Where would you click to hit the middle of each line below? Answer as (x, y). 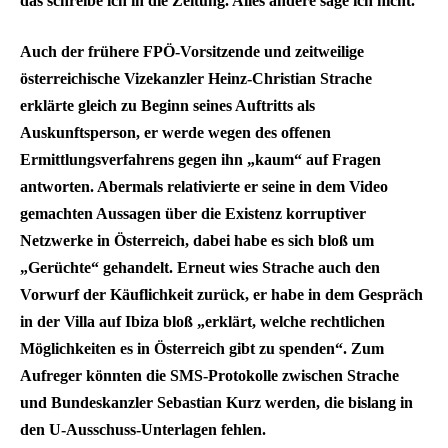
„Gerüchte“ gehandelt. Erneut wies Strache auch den (200, 268)
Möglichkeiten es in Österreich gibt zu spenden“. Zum (202, 349)
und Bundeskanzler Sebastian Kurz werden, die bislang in (216, 403)
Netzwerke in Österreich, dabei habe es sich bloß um (197, 241)
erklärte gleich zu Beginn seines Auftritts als (167, 106)
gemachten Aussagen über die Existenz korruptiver (193, 214)
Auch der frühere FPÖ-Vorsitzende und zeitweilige (192, 52)
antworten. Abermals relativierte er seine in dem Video (204, 187)
